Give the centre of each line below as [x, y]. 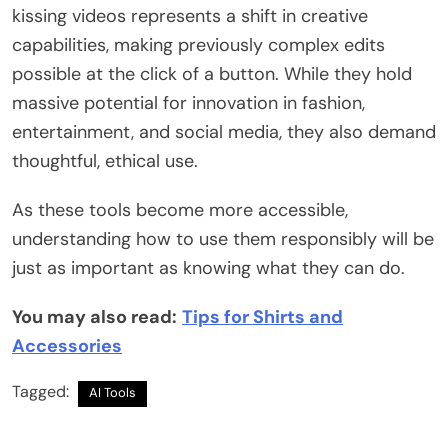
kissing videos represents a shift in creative [190, 16]
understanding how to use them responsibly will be [223, 239]
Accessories [67, 346]
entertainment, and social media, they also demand [224, 132]
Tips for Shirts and [262, 317]
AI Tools [112, 393]
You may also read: [94, 317]
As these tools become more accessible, [180, 210]
